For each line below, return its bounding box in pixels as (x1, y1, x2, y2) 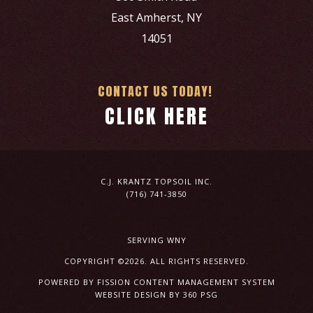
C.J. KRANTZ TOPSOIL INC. (101, 176, 212, 187)
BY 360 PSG (166, 289, 218, 300)
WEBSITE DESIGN (95, 289, 166, 300)
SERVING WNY (126, 235, 187, 246)
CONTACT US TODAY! (97, 82, 216, 101)
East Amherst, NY (111, 10, 202, 26)
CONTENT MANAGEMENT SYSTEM (133, 277, 275, 288)
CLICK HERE (104, 101, 209, 131)
